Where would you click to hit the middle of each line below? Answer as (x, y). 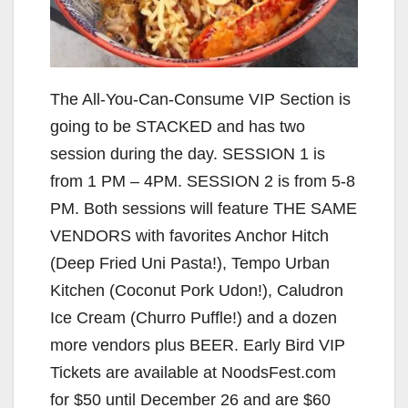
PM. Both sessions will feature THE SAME (204, 209)
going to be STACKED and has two (178, 127)
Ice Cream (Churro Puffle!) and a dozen (194, 318)
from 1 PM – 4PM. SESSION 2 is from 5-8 (203, 182)
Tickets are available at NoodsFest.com (193, 373)
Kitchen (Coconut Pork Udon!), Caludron (197, 291)
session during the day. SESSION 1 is (188, 154)
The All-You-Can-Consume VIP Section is (200, 100)
